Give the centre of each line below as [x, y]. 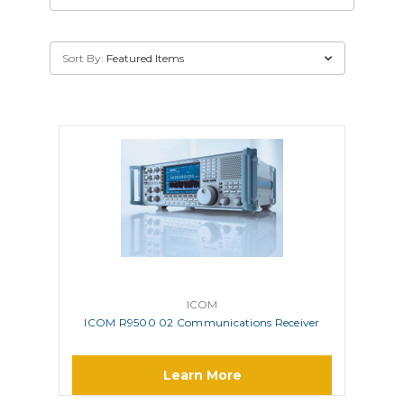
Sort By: [83, 58]
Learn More [202, 376]
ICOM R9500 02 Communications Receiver [202, 322]
